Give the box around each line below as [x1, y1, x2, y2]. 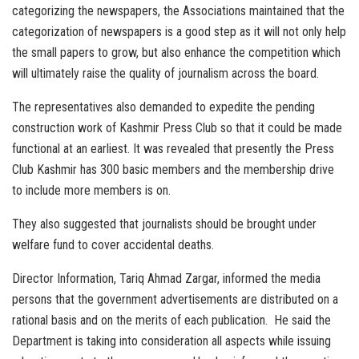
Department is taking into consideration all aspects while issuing [12, 333, 331, 349]
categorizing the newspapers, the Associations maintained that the [12, 3, 345, 19]
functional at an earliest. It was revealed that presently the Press [12, 141, 334, 157]
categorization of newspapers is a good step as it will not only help [12, 24, 346, 40]
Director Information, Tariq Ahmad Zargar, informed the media [12, 271, 321, 287]
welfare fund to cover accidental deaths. [12, 237, 214, 253]
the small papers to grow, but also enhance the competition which [12, 45, 341, 61]
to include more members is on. [12, 183, 171, 199]
